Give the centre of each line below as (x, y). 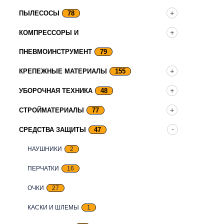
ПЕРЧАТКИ (43, 168)
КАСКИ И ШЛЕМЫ (53, 207)
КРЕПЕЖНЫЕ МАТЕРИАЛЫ (63, 71)
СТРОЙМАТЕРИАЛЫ (51, 110)
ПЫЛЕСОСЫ (39, 13)
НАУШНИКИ (45, 149)
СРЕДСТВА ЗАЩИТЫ (52, 130)
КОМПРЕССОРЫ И (49, 33)
